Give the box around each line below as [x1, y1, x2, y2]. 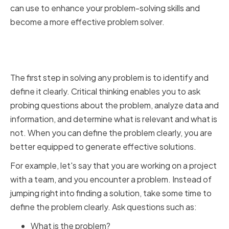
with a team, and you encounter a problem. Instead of [10, 174, 212, 185]
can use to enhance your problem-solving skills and [10, 3, 200, 14]
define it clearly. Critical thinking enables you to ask [10, 86, 200, 97]
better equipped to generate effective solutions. [10, 141, 196, 152]
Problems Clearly [10, 52, 118, 71]
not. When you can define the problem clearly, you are [10, 127, 212, 139]
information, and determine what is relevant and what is [10, 113, 217, 125]
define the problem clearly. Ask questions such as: [10, 201, 197, 213]
